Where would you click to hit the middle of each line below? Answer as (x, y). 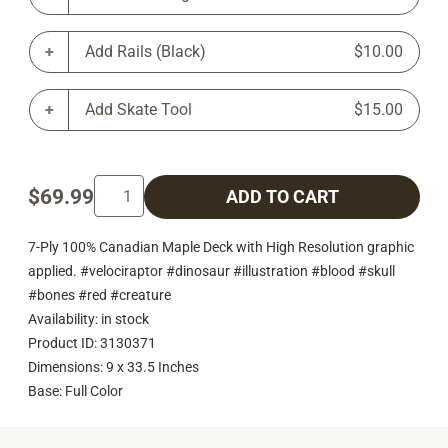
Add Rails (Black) (145, 52)
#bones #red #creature (99, 294)
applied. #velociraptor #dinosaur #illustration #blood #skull (211, 270)
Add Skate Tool (138, 110)
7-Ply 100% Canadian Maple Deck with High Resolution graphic (221, 246)
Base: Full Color (75, 390)
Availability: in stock (88, 318)
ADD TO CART (282, 197)
